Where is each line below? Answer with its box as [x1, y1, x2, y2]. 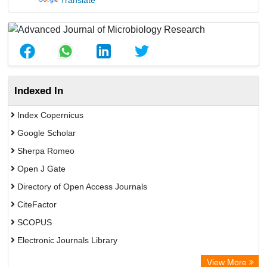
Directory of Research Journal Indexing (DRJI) [15, 253, 191, 263]
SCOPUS [15, 218, 52, 227]
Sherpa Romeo [15, 146, 74, 156]
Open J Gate [15, 164, 66, 173]
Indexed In [14, 85, 63, 97]
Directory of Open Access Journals [15, 182, 147, 191]
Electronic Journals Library [15, 235, 117, 245]
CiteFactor [15, 200, 57, 209]
